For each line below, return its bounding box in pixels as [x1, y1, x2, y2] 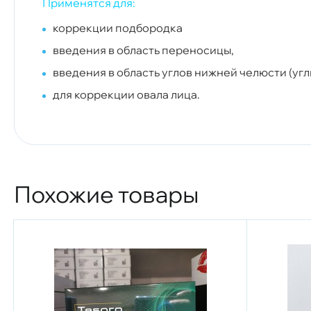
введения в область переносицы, [53, 42, 234, 57]
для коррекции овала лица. [53, 87, 200, 101]
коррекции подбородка [53, 20, 183, 35]
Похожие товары [14, 179, 199, 208]
